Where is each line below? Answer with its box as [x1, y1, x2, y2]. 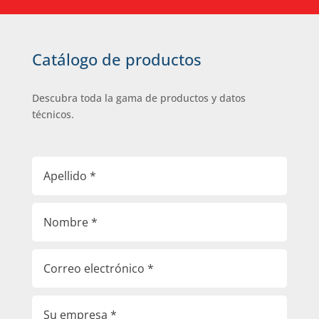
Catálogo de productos [31, 48, 202, 70]
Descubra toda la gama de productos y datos [31, 90, 246, 105]
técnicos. [31, 107, 74, 121]
